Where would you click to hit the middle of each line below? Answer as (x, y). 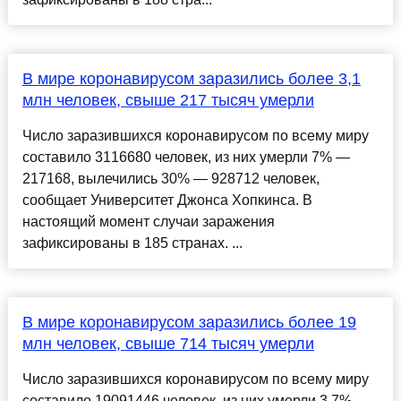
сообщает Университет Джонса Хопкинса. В (167, 200)
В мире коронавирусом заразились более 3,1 (191, 79)
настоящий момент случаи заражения (148, 222)
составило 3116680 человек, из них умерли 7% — (186, 158)
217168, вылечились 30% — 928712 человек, (171, 179)
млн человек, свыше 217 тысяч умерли (168, 101)
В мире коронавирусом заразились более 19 (189, 323)
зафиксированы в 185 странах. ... (132, 243)
